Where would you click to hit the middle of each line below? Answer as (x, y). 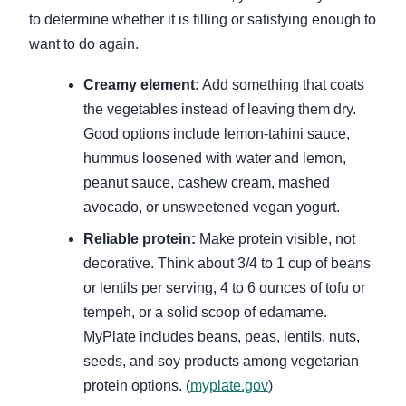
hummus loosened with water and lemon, (215, 159)
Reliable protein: (140, 239)
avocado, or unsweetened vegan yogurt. (212, 208)
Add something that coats (282, 85)
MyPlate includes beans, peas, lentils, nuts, (222, 337)
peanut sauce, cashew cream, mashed (207, 183)
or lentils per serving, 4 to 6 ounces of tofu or (224, 288)
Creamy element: (141, 85)
